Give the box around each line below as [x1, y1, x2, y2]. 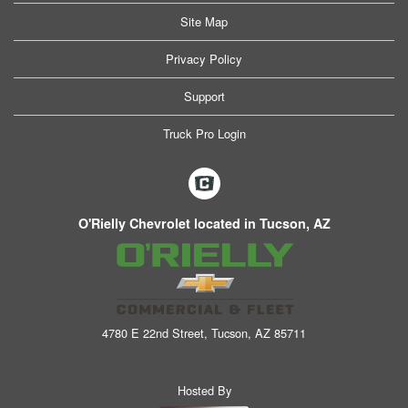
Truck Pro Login [162, 124, 246, 142]
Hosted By [177, 381, 231, 399]
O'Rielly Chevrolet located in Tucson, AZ [77, 213, 331, 232]
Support [183, 87, 225, 105]
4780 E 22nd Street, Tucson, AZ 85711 [102, 324, 306, 342]
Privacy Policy [166, 49, 242, 67]
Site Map [180, 12, 228, 30]
